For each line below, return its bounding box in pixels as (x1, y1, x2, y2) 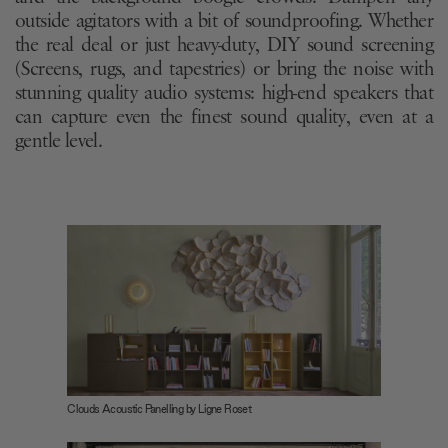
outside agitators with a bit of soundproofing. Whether (15, 11, 433, 32)
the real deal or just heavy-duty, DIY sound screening (15, 35, 433, 56)
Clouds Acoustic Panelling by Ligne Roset (67, 402, 252, 417)
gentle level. (15, 131, 103, 152)
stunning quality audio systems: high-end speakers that (15, 83, 433, 104)
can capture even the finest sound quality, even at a (15, 107, 433, 128)
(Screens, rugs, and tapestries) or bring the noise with (15, 59, 433, 80)
